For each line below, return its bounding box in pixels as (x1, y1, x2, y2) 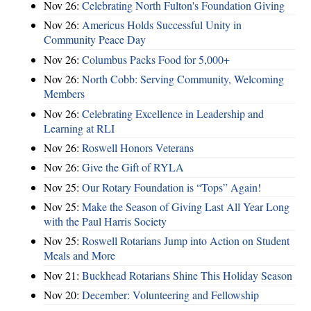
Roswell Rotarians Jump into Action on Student (82, 233, 289, 249)
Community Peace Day (44, 32, 146, 47)
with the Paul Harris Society (44, 214, 167, 229)
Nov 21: (44, 267, 82, 283)
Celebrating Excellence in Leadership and (82, 106, 264, 121)
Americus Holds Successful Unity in (82, 17, 242, 33)
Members (44, 86, 85, 101)
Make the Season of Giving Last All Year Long (82, 199, 289, 215)
